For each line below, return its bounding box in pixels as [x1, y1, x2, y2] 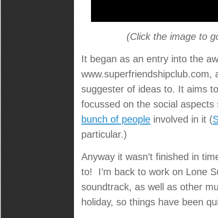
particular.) [81, 128, 127, 140]
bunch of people [81, 113, 150, 125]
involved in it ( [150, 113, 213, 125]
